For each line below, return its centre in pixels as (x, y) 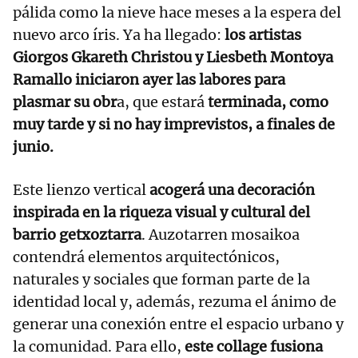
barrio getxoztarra (77, 235)
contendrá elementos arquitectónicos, (146, 257)
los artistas (261, 35)
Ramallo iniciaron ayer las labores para (149, 80)
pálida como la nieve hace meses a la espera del (177, 13)
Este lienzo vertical (81, 190)
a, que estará (161, 102)
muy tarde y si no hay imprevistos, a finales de (174, 125)
